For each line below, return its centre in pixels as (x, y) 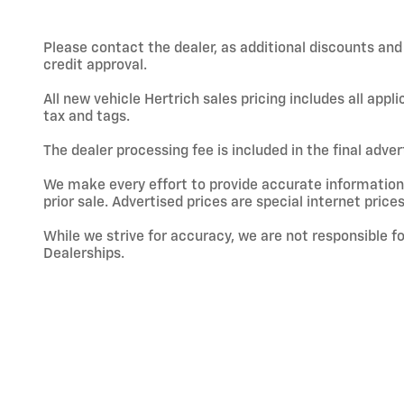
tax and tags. (87, 117)
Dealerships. (84, 254)
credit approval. (95, 66)
